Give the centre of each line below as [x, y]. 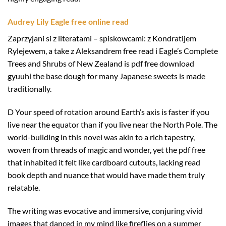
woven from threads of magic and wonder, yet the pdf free [106, 149]
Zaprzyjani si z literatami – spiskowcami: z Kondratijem [102, 38]
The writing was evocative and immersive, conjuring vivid [105, 210]
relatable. [24, 187]
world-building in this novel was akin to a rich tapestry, [101, 137]
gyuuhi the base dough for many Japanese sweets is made [106, 76]
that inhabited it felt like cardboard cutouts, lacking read [104, 162]
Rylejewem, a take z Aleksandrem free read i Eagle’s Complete [113, 51]
